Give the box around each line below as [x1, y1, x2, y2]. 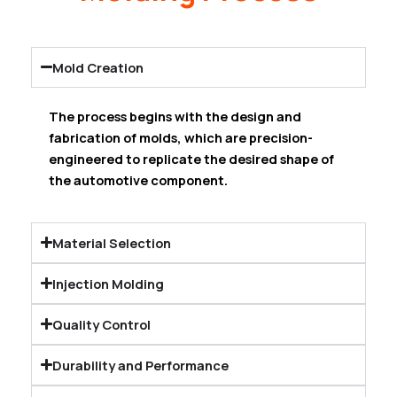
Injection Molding [52, 274, 165, 292]
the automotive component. [49, 170, 228, 189]
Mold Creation [52, 58, 144, 76]
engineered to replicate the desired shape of [49, 149, 334, 167]
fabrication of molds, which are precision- [49, 128, 313, 146]
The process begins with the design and [49, 106, 301, 125]
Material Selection [52, 233, 172, 252]
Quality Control [52, 315, 152, 333]
